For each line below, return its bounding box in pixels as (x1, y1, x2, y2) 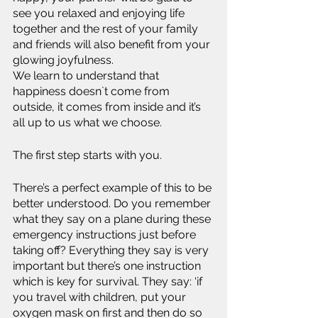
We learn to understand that (13, 69, 162, 82)
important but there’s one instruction (13, 259, 204, 273)
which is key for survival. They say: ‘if (13, 275, 205, 288)
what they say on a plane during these (13, 212, 214, 226)
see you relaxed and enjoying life (13, 6, 187, 20)
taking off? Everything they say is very (13, 243, 212, 257)
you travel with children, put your (13, 290, 189, 304)
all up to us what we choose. (13, 116, 162, 129)
